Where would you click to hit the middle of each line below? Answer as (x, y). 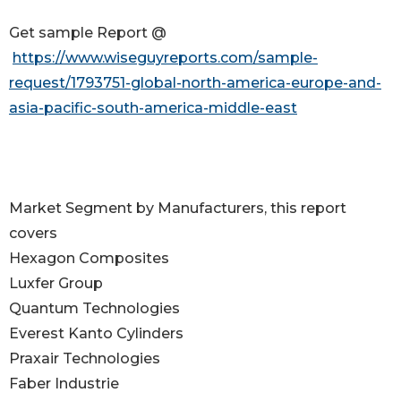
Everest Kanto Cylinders (98, 334)
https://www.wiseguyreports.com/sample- (165, 58)
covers (35, 234)
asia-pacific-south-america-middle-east (153, 108)
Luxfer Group (58, 284)
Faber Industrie (64, 384)
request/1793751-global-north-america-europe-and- (195, 83)
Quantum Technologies (96, 309)
